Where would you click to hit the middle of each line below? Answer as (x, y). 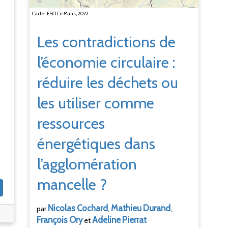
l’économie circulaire (103, 63)
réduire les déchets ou (108, 83)
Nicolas (62, 208)
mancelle (67, 185)
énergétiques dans (96, 144)
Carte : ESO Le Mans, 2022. (61, 14)
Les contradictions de (107, 42)
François (52, 220)
